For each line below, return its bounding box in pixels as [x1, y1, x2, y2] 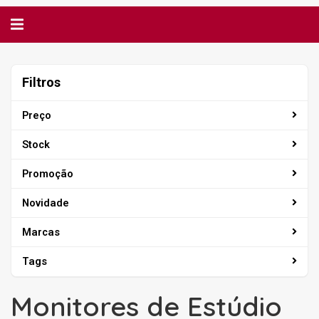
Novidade [22, 196, 69, 209]
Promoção [22, 167, 73, 180]
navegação [10, 29, 78, 47]
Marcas [22, 225, 60, 239]
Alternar [10, 15, 60, 33]
